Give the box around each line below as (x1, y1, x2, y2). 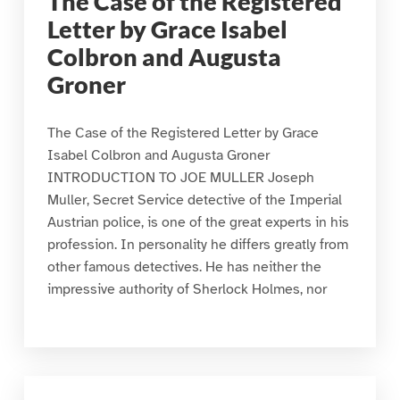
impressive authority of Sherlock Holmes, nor (46, 280, 327, 299)
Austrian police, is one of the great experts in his (46, 213, 349, 232)
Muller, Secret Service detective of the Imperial (46, 191, 342, 210)
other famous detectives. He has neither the (46, 258, 321, 277)
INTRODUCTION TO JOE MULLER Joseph (46, 169, 314, 187)
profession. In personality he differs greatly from (46, 236, 348, 254)
